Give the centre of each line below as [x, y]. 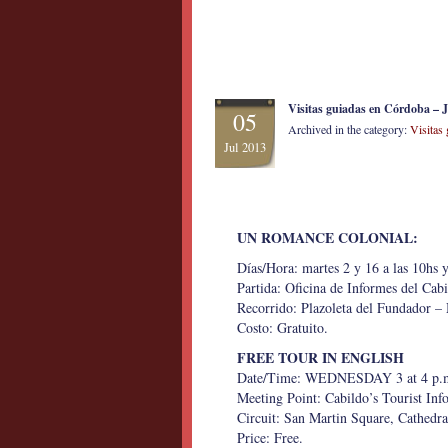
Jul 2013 [245, 147]
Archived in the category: [349, 129]
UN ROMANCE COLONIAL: [327, 237]
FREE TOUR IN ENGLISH [320, 357]
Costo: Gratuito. [282, 327]
